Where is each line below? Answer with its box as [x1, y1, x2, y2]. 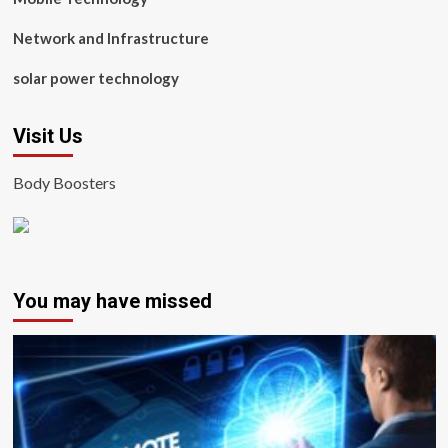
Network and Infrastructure [12, 29, 209, 47]
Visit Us [12, 124, 83, 148]
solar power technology [12, 69, 179, 87]
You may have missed [12, 289, 212, 313]
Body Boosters [12, 173, 116, 192]
